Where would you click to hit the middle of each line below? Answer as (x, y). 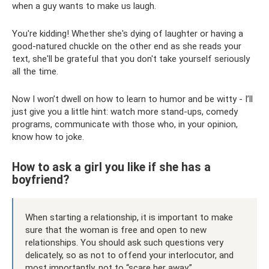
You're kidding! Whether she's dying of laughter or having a (128, 33)
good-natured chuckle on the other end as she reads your (127, 46)
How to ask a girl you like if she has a (111, 167)
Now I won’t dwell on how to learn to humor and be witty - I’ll (132, 99)
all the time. (35, 71)
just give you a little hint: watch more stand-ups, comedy (125, 111)
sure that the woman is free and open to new (116, 230)
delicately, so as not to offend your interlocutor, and (129, 255)
